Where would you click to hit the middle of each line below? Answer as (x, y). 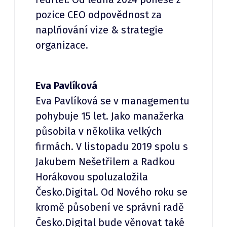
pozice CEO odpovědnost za (99, 15)
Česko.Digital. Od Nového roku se (111, 192)
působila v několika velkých (99, 131)
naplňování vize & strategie (99, 30)
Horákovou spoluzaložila (92, 177)
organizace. (62, 45)
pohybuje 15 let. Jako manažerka (110, 116)
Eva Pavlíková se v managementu (112, 101)
